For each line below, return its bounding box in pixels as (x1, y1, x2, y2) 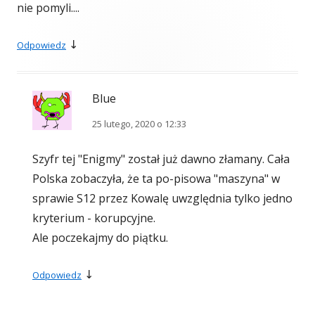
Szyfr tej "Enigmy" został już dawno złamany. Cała (32, 151, 290, 167)
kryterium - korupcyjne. (32, 210, 155, 226)
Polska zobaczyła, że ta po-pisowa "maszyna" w (32, 171, 280, 187)
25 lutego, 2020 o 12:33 (92, 117, 186, 131)
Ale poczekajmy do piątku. (32, 230, 168, 246)
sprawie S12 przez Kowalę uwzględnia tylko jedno (32, 191, 292, 207)
